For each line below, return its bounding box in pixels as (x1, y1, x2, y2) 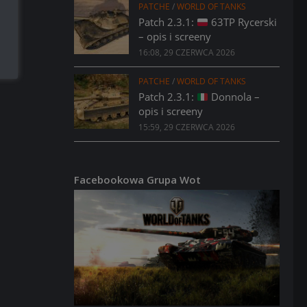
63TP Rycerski (208, 15, 278, 29)
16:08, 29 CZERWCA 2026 (138, 47, 235, 58)
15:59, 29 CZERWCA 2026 (138, 121, 235, 133)
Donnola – (208, 90, 260, 103)
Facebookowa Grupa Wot (74, 173, 201, 186)
